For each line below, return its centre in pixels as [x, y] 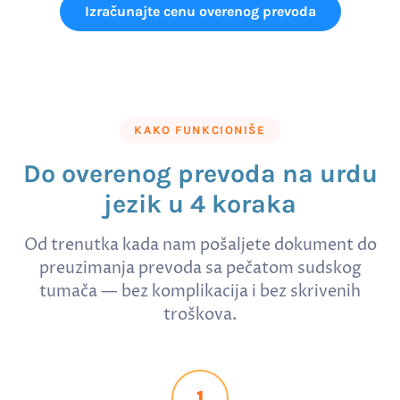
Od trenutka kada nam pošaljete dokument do [200, 246]
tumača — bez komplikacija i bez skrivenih [200, 292]
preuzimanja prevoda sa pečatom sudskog [200, 269]
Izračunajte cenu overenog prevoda [200, 12]
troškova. [200, 316]
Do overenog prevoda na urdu [200, 174]
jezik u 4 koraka [200, 204]
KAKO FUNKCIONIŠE [200, 130]
